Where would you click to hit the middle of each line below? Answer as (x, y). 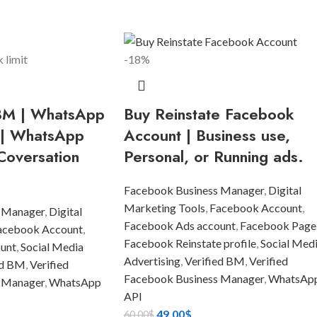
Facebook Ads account (179, 226)
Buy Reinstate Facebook (209, 114)
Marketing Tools (164, 208)
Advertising (152, 261)
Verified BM (214, 261)
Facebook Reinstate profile (190, 243)
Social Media (52, 247)
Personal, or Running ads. (213, 157)
